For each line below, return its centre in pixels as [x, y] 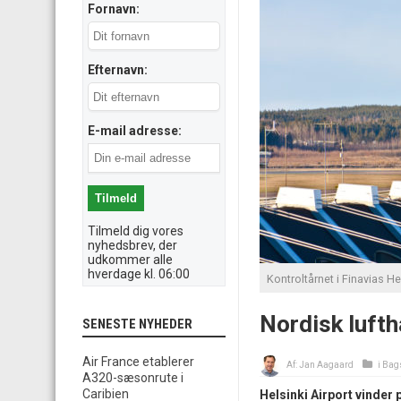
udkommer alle [130, 260]
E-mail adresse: [135, 131]
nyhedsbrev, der [132, 245]
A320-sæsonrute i [133, 378]
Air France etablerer [138, 362]
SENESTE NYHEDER [137, 324]
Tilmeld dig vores [136, 231]
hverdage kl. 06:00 [139, 274]
